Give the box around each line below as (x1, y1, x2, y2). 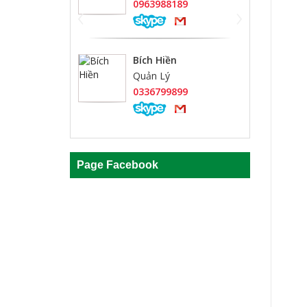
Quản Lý (133, 69, 170, 83)
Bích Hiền (133, 53, 177, 67)
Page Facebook (77, 159, 158, 171)
